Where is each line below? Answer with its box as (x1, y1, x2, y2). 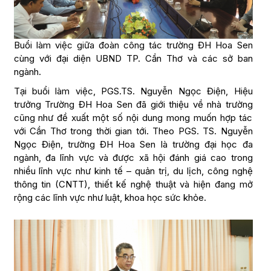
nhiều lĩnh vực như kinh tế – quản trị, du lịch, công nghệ (13, 165, 253, 177)
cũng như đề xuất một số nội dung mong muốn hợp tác (13, 112, 253, 124)
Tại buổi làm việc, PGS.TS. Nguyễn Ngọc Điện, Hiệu (13, 85, 253, 97)
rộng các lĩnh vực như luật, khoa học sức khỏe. (13, 192, 206, 204)
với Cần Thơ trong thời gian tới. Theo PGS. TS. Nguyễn (13, 125, 253, 137)
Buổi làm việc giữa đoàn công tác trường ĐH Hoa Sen (13, 39, 253, 51)
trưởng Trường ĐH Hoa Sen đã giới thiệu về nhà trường (13, 99, 253, 111)
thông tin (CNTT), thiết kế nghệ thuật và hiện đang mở (13, 178, 253, 191)
